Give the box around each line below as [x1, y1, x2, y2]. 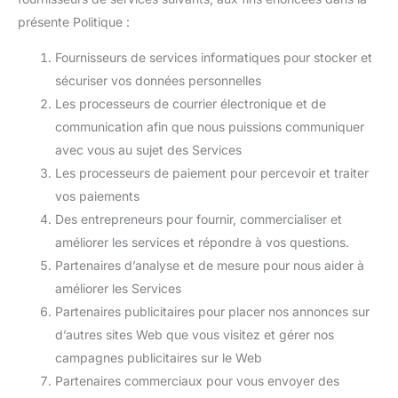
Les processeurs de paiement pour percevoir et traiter [55, 165, 369, 180]
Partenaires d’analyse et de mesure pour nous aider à [55, 258, 364, 273]
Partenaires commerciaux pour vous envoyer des [55, 373, 339, 388]
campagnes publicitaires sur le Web [55, 350, 262, 365]
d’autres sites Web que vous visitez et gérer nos [55, 327, 334, 342]
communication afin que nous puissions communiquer [55, 119, 364, 134]
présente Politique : [18, 14, 130, 29]
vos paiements [55, 188, 139, 203]
